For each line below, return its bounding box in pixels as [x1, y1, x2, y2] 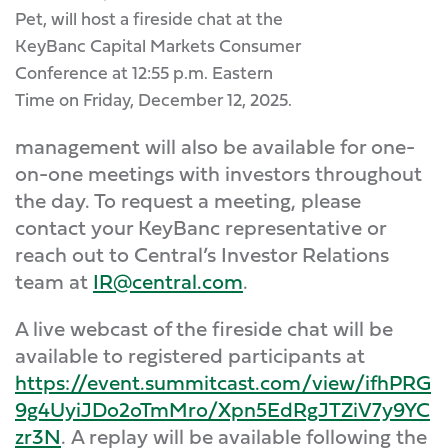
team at [15, 266, 93, 297]
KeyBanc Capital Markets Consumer [15, 32, 301, 59]
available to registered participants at [15, 340, 365, 371]
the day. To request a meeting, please [15, 185, 361, 216]
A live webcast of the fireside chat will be [15, 313, 393, 344]
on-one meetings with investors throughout [15, 158, 422, 189]
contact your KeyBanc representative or [15, 212, 386, 243]
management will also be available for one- [15, 131, 415, 162]
